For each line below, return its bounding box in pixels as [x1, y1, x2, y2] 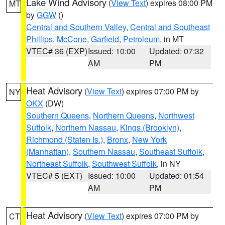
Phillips [26, 33, 53, 45]
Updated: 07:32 [149, 45, 204, 57]
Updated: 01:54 [149, 170, 204, 181]
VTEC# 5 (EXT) [26, 170, 82, 181]
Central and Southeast [130, 21, 210, 33]
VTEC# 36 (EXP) [26, 45, 87, 57]
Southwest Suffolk [92, 158, 157, 169]
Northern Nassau [55, 122, 116, 133]
